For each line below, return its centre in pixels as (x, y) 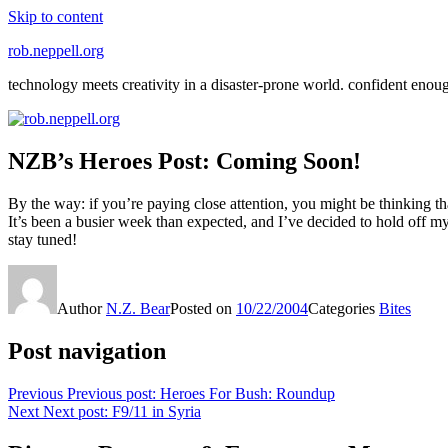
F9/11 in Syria (156, 411)
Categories (343, 308)
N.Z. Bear (138, 308)
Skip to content (55, 16)
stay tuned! (42, 239)
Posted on (203, 308)
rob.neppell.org (56, 50)
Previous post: (111, 393)
